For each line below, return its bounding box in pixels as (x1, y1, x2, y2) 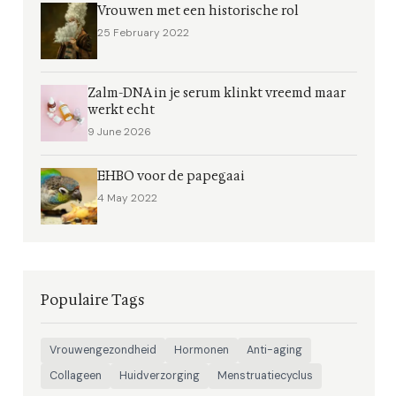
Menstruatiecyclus (217, 369, 313, 383)
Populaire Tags (41, 291, 145, 309)
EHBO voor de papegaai (97, 168, 245, 185)
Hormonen (174, 343, 229, 357)
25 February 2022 (97, 26, 189, 40)
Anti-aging (247, 343, 302, 357)
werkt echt (87, 102, 155, 118)
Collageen (49, 369, 102, 383)
